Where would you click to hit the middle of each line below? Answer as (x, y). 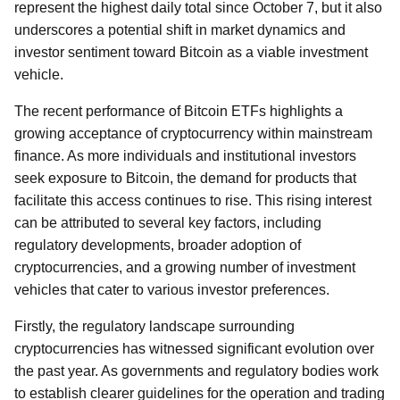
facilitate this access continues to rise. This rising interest (193, 200)
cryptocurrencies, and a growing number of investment (185, 267)
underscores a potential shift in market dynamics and (180, 30)
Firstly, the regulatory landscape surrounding (154, 326)
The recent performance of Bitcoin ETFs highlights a (179, 111)
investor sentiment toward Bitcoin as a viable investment (191, 52)
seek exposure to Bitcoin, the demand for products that (185, 178)
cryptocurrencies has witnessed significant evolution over (194, 349)
